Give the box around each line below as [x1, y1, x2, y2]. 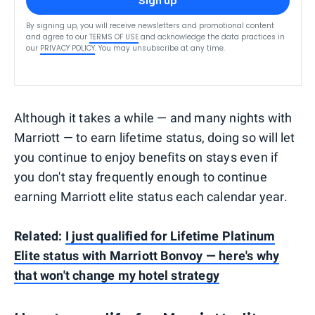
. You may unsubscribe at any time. [95, 42, 225, 53]
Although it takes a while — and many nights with [14, 110, 292, 125]
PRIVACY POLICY [40, 42, 95, 53]
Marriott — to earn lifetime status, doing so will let [14, 129, 295, 145]
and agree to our [26, 31, 87, 42]
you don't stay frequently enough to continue [14, 169, 267, 184]
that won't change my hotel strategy [14, 267, 219, 283]
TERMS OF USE [89, 31, 139, 42]
